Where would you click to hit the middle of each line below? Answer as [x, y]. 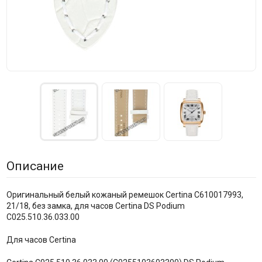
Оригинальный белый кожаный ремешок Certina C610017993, [125, 195]
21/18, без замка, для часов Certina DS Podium [95, 206]
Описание [35, 166]
